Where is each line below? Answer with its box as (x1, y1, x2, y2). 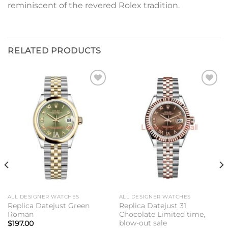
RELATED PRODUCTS (8, 45, 101, 55)
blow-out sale (119, 219, 167, 227)
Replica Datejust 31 (119, 202, 186, 210)
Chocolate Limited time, (119, 210, 205, 218)
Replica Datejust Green (7, 202, 90, 210)
